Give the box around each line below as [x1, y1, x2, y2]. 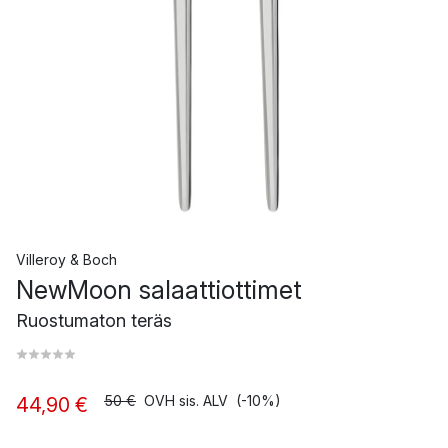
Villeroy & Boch [16, 250, 117, 268]
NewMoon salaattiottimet [16, 274, 302, 305]
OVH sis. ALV [144, 391, 228, 409]
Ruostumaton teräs [16, 309, 172, 331]
